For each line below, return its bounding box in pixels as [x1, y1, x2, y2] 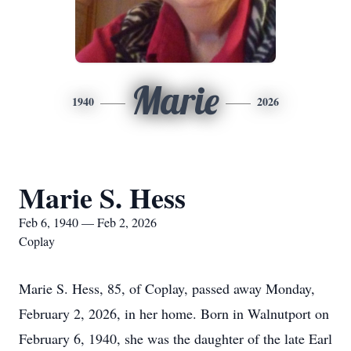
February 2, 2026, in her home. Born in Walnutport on [19, 304, 329, 323]
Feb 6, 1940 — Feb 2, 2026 [19, 214, 157, 230]
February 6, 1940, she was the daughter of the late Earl [19, 329, 332, 348]
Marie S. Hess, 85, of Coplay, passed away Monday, [19, 279, 315, 298]
